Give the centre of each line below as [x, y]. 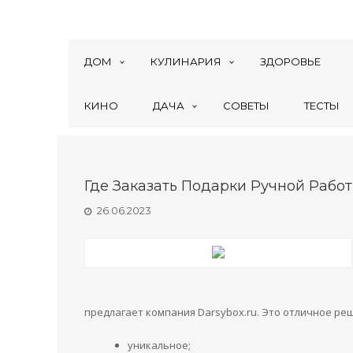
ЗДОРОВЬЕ [290, 61]
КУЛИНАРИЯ [186, 61]
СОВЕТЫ [246, 106]
